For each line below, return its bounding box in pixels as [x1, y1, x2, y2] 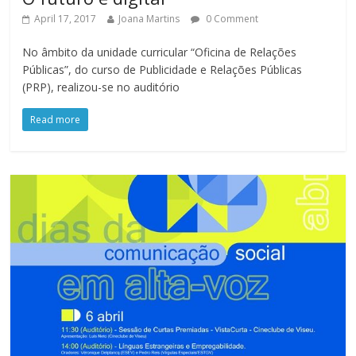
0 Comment [203, 11, 259, 25]
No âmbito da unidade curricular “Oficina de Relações [22, 44, 297, 60]
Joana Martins [118, 11, 180, 25]
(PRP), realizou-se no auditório [22, 79, 180, 95]
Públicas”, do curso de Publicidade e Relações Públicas [22, 61, 303, 77]
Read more [30, 112, 81, 126]
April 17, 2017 [34, 11, 97, 25]
